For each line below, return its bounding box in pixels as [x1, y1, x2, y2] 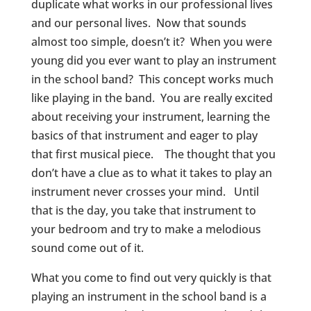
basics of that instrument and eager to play [31, 128, 258, 144]
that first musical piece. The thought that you [31, 146, 276, 162]
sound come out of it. [31, 240, 146, 256]
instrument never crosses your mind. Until [31, 184, 259, 200]
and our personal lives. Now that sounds [31, 15, 246, 31]
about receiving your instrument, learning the [31, 109, 270, 125]
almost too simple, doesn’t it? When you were [31, 34, 272, 50]
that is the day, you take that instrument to [31, 203, 256, 219]
